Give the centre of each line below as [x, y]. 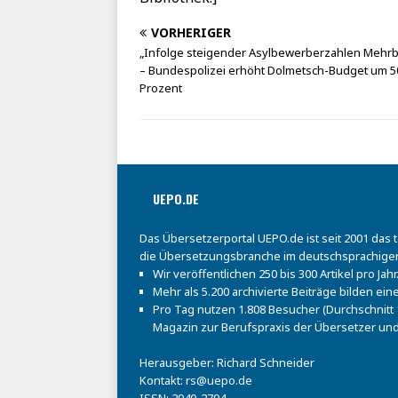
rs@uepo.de [219, 381]
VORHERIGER [191, 33]
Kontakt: [163, 381]
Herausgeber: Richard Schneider [227, 363]
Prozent [161, 88]
